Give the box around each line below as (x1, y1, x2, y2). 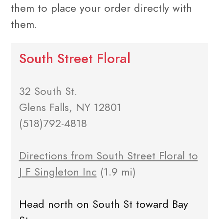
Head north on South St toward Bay (19, 197, 188, 212)
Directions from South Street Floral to (19, 148, 198, 164)
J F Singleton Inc (19, 164, 97, 180)
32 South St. (19, 84, 77, 99)
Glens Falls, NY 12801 (19, 100, 122, 115)
